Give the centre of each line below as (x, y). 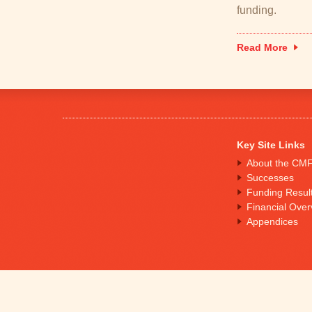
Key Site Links (271, 145)
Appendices (272, 221)
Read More (262, 47)
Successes (270, 178)
